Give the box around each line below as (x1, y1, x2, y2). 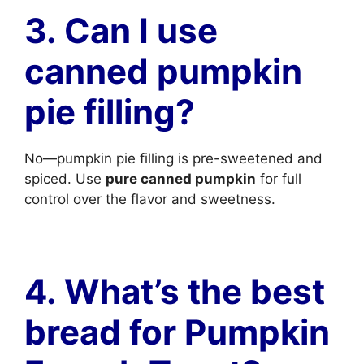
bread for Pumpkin (24, 311, 330, 353)
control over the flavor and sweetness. (24, 191, 275, 207)
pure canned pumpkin (106, 171, 256, 187)
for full (256, 171, 301, 187)
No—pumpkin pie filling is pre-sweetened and (24, 150, 323, 167)
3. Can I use (24, 10, 218, 51)
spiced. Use (24, 171, 106, 187)
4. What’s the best (24, 271, 325, 312)
